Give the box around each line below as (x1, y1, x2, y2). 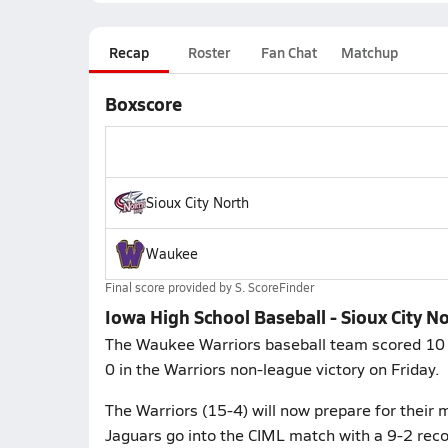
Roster (187, 42, 230, 62)
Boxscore (104, 91, 182, 116)
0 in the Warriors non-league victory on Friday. (104, 358, 440, 379)
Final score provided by (104, 279, 235, 295)
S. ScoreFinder (234, 279, 314, 295)
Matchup (340, 42, 398, 62)
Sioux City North (145, 193, 249, 212)
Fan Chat (260, 42, 317, 62)
